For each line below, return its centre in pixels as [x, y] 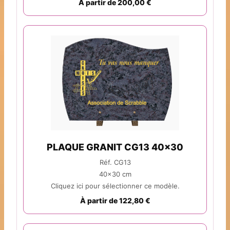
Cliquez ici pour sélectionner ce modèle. [115, 186]
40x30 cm [115, 174]
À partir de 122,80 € [115, 201]
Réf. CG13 [115, 162]
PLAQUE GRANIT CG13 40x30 [115, 147]
